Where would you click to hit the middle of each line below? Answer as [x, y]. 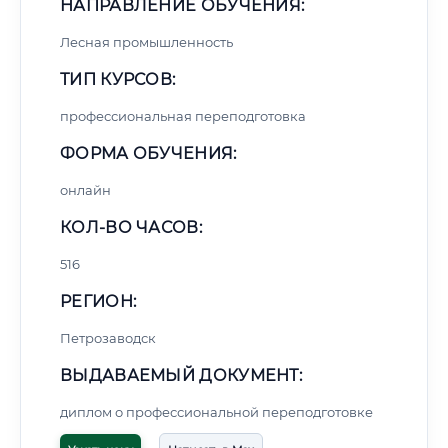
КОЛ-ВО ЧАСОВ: [131, 227]
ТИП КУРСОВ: [118, 79]
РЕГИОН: [98, 301]
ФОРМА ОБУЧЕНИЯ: [148, 153]
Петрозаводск [108, 338]
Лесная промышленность [146, 42]
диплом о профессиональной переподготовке [216, 412]
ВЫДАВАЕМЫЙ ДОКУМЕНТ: [181, 375]
